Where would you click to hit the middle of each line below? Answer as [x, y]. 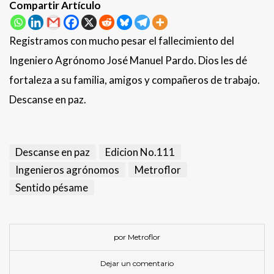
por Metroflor [137, 237]
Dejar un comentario [137, 264]
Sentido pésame [52, 188]
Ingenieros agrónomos [67, 170]
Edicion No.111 [140, 152]
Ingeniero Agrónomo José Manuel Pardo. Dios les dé [128, 61]
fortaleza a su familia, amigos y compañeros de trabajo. [135, 80]
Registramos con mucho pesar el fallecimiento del [122, 41]
